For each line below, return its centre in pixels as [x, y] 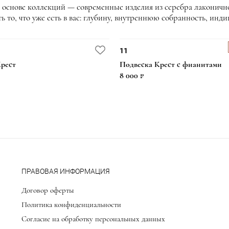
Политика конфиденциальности [71, 205]
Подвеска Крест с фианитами [171, 65]
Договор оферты [48, 190]
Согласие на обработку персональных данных [93, 219]
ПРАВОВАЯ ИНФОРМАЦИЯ [66, 171]
